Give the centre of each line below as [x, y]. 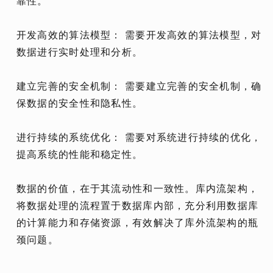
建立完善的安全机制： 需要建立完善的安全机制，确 [139, 87]
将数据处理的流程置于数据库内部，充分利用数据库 [137, 206]
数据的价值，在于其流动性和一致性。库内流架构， [137, 189]
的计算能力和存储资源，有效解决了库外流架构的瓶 [137, 223]
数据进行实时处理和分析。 [80, 52]
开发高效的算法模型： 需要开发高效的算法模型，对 [139, 35]
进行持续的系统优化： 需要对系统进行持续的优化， [139, 138]
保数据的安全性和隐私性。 [80, 104]
